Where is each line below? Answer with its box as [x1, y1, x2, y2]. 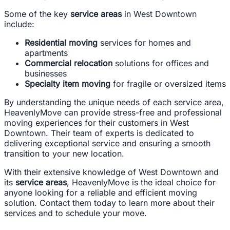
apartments [25, 48, 68, 59]
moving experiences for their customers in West [4, 118, 189, 128]
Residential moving [25, 37, 98, 48]
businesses [25, 68, 67, 79]
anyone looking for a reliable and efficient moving [4, 187, 197, 198]
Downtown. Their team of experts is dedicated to [4, 128, 194, 139]
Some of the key [4, 9, 70, 20]
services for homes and [98, 37, 191, 48]
